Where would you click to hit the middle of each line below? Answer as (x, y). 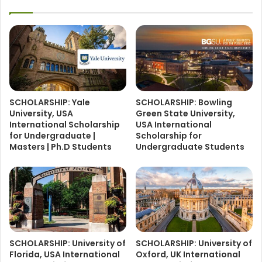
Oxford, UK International (188, 255)
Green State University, (185, 113)
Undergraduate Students (190, 146)
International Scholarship (65, 124)
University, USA (41, 113)
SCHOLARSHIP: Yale (50, 102)
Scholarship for (169, 135)
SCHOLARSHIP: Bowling (184, 102)
